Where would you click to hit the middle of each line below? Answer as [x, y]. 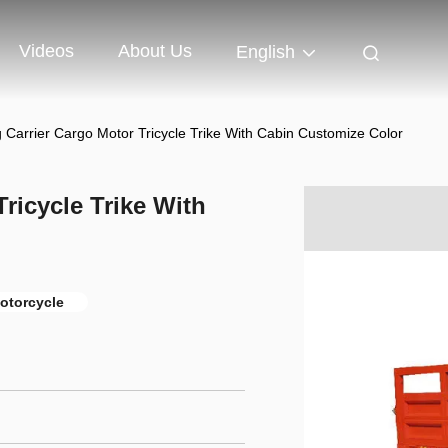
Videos [46, 51]
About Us [155, 51]
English [265, 52]
